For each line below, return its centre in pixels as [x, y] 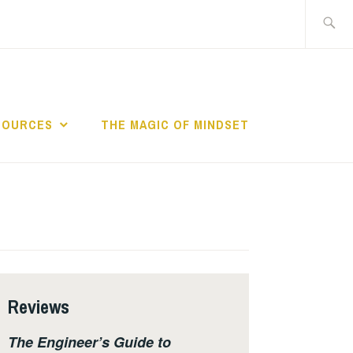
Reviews [39, 306]
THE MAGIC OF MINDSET [175, 125]
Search [324, 11]
